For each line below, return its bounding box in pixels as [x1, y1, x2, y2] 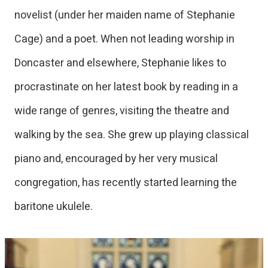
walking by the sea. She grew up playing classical [14, 126, 249, 143]
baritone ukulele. [14, 198, 93, 215]
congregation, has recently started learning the [14, 174, 237, 191]
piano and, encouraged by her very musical [14, 150, 218, 167]
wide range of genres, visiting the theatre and [14, 102, 229, 119]
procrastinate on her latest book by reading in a [14, 78, 238, 95]
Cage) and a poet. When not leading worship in [14, 31, 234, 47]
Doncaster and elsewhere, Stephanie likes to [14, 54, 226, 71]
